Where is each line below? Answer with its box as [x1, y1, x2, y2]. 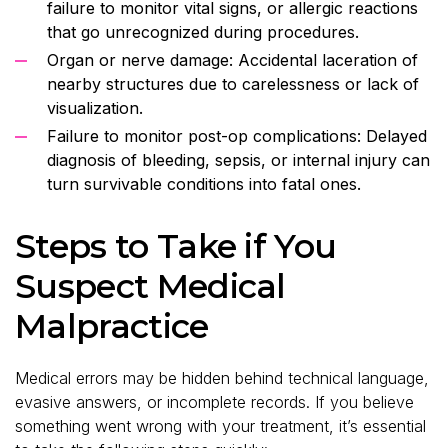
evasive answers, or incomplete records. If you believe [15, 391, 414, 412]
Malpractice [15, 304, 209, 347]
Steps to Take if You [15, 224, 337, 267]
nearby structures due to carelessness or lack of [47, 73, 419, 94]
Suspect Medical [15, 264, 286, 307]
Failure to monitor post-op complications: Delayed [47, 125, 427, 146]
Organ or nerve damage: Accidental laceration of [47, 49, 418, 70]
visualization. [47, 97, 143, 118]
